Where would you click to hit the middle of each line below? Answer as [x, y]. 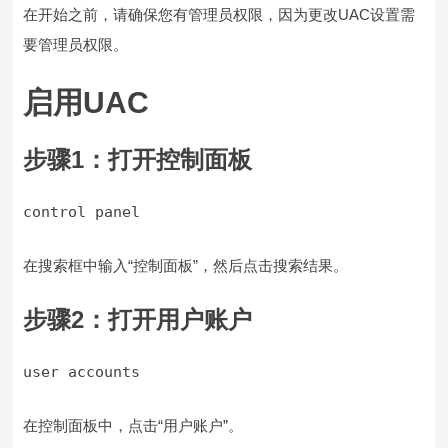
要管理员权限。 [76, 45]
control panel [82, 212]
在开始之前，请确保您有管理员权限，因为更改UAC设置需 [219, 15]
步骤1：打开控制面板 [138, 160]
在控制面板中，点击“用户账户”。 [133, 426]
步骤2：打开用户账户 [138, 320]
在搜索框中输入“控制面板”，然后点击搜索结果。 [186, 266]
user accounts [82, 372]
